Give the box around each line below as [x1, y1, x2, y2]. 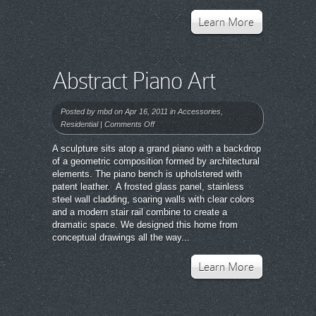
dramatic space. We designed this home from [52, 219, 238, 230]
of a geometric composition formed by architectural [52, 156, 260, 166]
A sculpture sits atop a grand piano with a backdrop [52, 143, 261, 154]
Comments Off [104, 120, 154, 128]
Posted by [61, 107, 97, 116]
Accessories [178, 107, 221, 116]
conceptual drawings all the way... [52, 232, 190, 243]
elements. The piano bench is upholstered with [52, 169, 242, 179]
